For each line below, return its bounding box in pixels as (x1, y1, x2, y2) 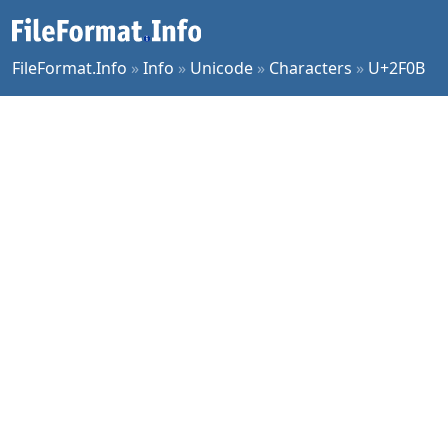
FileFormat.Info (12, 57, 127, 79)
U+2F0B (368, 57, 425, 79)
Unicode (190, 57, 253, 79)
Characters (269, 57, 352, 79)
